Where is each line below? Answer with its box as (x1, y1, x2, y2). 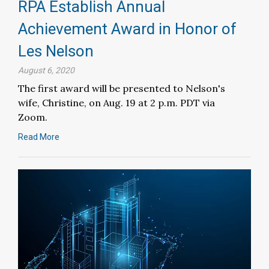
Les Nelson (18, 41, 94, 60)
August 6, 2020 (18, 65, 74, 75)
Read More (18, 131, 59, 142)
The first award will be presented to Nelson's (18, 82, 225, 94)
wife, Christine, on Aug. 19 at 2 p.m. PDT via (18, 96, 215, 109)
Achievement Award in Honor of (18, 19, 237, 38)
